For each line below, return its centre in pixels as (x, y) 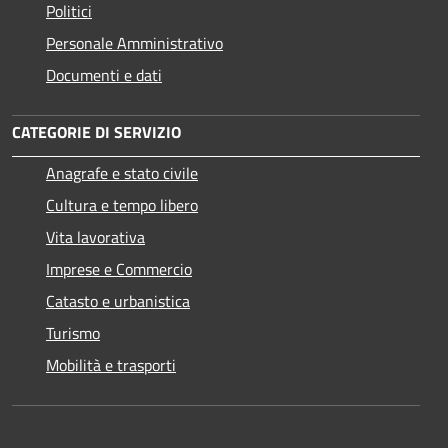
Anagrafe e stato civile (122, 172)
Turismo (73, 332)
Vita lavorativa (95, 236)
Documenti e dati (104, 74)
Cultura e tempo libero (122, 204)
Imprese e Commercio (119, 268)
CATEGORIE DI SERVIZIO (96, 131)
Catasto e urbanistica (118, 300)
